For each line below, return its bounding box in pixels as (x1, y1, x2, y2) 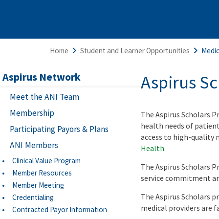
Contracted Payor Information (12, 205, 107, 215)
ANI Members (10, 140, 58, 151)
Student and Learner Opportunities (80, 46, 190, 56)
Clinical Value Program (12, 156, 81, 166)
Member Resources (12, 168, 72, 178)
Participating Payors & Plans (10, 124, 109, 135)
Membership (10, 108, 54, 119)
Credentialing (12, 193, 54, 202)
